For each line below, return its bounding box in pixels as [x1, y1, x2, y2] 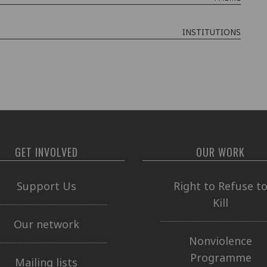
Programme [190, 250, 252, 265]
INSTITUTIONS [182, 26, 241, 38]
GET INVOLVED [14, 144, 78, 160]
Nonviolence [189, 233, 253, 248]
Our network [13, 216, 79, 231]
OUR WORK [196, 144, 246, 160]
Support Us [16, 178, 76, 193]
